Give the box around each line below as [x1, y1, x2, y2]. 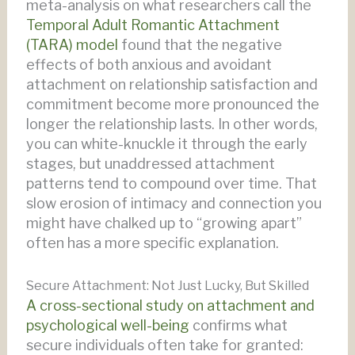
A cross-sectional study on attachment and [25, 296, 315, 314]
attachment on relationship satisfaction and [25, 75, 318, 93]
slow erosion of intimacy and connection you [25, 194, 322, 212]
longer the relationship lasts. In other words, [25, 115, 318, 132]
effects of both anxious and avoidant [25, 55, 272, 73]
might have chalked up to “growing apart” [25, 214, 302, 231]
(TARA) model [25, 36, 118, 53]
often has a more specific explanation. [25, 234, 279, 251]
